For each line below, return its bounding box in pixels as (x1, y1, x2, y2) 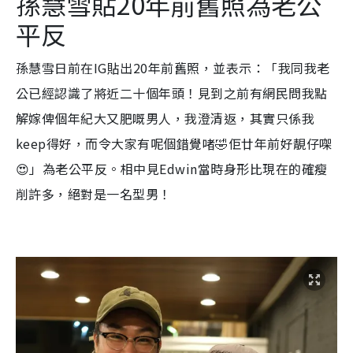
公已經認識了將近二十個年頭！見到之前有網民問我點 (16, 84, 328, 103)
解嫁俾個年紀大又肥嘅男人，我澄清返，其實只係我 (16, 109, 315, 128)
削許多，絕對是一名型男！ (16, 184, 172, 204)
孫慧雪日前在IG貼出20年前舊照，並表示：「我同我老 (16, 58, 330, 78)
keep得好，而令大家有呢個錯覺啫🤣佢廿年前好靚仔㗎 (16, 134, 333, 154)
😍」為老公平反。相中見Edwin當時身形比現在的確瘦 (16, 159, 328, 179)
